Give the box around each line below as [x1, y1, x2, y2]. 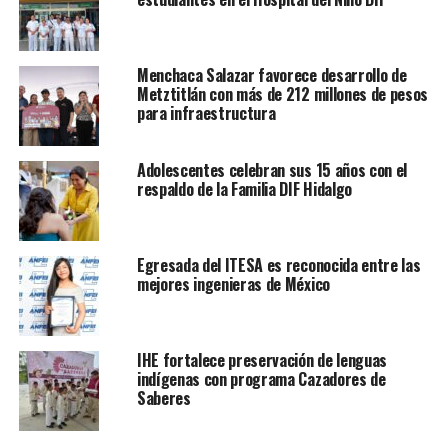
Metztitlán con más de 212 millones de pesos [136, 81, 429, 106]
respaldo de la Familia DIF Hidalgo [136, 176, 352, 201]
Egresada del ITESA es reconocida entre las [136, 252, 421, 277]
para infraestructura [136, 100, 298, 125]
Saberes [136, 385, 191, 410]
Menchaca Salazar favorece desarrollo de [136, 62, 407, 87]
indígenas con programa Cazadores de [136, 366, 386, 391]
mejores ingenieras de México [136, 271, 330, 296]
